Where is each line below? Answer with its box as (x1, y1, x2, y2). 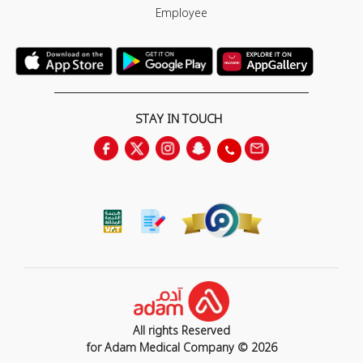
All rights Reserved (133, 322, 230, 338)
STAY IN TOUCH (135, 109, 222, 126)
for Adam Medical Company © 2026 (86, 339, 277, 355)
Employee (156, 4, 207, 20)
